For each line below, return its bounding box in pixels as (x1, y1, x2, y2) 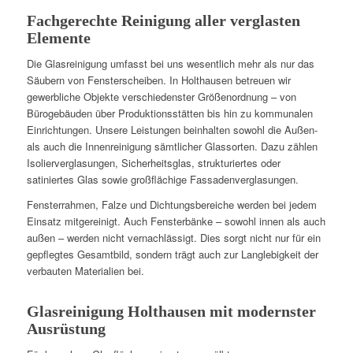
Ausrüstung (26, 319, 106, 337)
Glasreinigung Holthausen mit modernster (26, 302, 316, 320)
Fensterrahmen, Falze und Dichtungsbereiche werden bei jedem (26, 196, 317, 212)
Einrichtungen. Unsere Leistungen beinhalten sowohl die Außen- (26, 121, 318, 137)
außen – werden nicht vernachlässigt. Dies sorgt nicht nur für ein (26, 229, 321, 245)
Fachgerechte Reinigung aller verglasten (26, 11, 300, 29)
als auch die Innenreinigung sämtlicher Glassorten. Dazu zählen (26, 138, 318, 154)
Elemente (26, 28, 91, 46)
